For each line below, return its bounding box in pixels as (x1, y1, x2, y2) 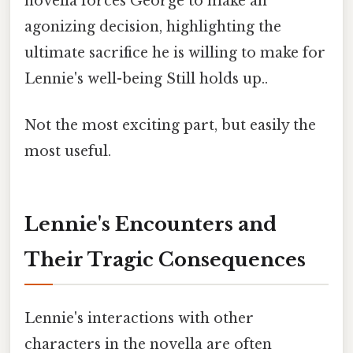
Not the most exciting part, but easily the (24, 117, 316, 135)
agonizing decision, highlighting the (24, 17, 281, 35)
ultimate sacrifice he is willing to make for (24, 43, 325, 61)
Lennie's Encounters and (24, 212, 277, 236)
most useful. (24, 143, 111, 161)
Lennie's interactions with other (24, 310, 254, 328)
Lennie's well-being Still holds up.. (24, 69, 268, 87)
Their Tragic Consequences (24, 247, 306, 271)
